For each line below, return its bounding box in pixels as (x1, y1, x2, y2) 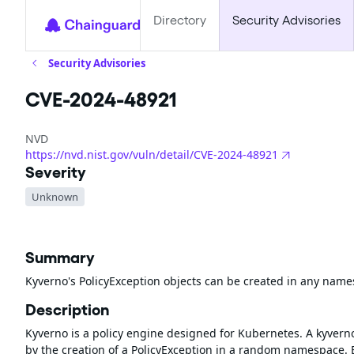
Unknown (32, 189, 78, 204)
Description (25, 299, 109, 319)
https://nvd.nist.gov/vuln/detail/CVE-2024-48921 (25, 146, 278, 162)
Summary (25, 247, 95, 267)
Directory (153, 13, 206, 28)
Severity (25, 163, 86, 182)
